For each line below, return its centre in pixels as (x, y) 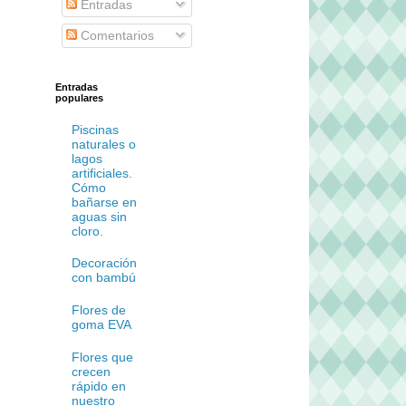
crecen (91, 371)
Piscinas (95, 129)
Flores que (102, 357)
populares (79, 98)
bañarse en (104, 202)
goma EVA (101, 324)
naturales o (103, 144)
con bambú (103, 278)
